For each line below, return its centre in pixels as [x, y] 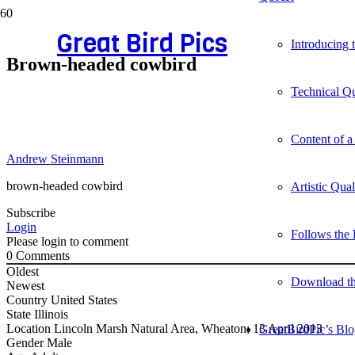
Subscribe [31, 212]
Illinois [51, 314]
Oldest [23, 271]
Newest [25, 285]
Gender [27, 342]
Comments [41, 255]
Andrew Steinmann [55, 158]
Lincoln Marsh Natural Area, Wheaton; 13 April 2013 [188, 328]
